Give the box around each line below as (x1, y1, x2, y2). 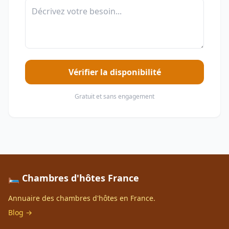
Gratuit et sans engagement (75, 92, 154, 101)
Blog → (8, 208, 32, 217)
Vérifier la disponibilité (68, 66, 161, 78)
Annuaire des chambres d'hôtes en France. (8, 193, 155, 203)
